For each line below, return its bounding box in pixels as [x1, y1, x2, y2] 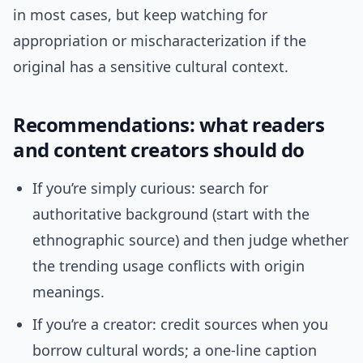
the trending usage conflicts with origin [32, 256, 305, 276]
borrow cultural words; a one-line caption [32, 340, 317, 361]
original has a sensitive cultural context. [13, 57, 288, 77]
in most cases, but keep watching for [13, 5, 267, 25]
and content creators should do [13, 136, 305, 164]
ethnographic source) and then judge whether [32, 230, 348, 250]
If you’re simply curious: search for [32, 178, 268, 199]
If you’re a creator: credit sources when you [32, 314, 328, 335]
